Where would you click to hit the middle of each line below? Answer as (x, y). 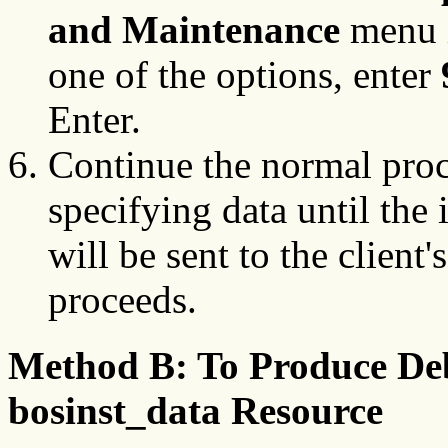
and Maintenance (194, 30)
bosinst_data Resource (195, 411)
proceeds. (122, 300)
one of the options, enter (244, 75)
